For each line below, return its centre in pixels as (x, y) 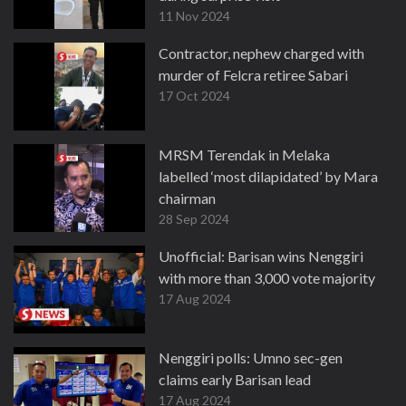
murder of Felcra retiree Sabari (253, 75)
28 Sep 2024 (194, 219)
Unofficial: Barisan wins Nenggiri (261, 256)
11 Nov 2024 (194, 16)
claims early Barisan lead (235, 379)
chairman (187, 198)
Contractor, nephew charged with (261, 53)
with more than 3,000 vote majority (267, 278)
